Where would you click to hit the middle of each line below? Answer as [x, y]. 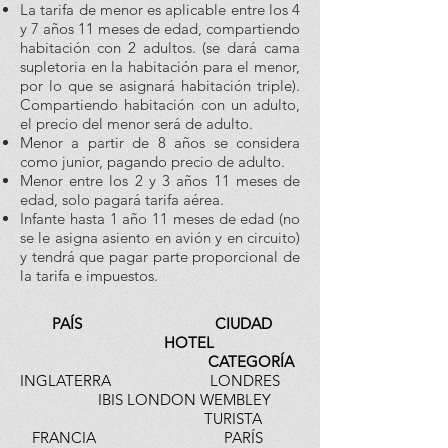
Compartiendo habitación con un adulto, [160, 104]
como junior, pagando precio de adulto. [152, 161]
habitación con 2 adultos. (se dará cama [160, 47]
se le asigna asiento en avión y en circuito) [160, 237]
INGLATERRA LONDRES [160, 380]
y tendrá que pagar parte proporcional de [160, 256]
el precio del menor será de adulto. [136, 123]
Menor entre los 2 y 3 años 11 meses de [160, 180]
